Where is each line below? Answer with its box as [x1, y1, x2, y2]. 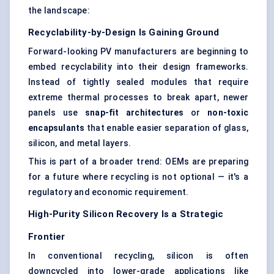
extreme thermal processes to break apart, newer [28, 92, 248, 103]
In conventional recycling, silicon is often [28, 251, 248, 261]
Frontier [28, 231, 65, 243]
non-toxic [207, 108, 248, 118]
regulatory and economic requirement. [28, 187, 189, 198]
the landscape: [28, 6, 90, 16]
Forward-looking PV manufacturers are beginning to [28, 46, 248, 57]
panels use [28, 108, 85, 118]
